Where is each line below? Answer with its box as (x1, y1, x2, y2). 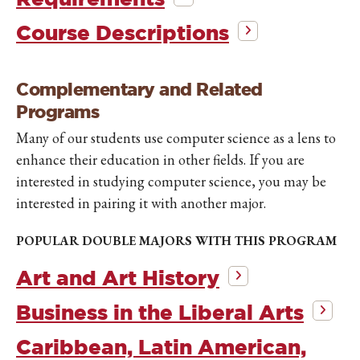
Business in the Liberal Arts (16, 301, 304, 325)
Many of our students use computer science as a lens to (16, 129, 336, 148)
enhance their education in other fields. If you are (16, 150, 305, 170)
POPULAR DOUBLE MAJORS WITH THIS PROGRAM (16, 232, 337, 250)
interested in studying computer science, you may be (16, 172, 326, 191)
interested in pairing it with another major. (16, 194, 266, 213)
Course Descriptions (16, 21, 229, 45)
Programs (16, 101, 99, 122)
